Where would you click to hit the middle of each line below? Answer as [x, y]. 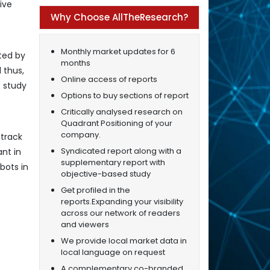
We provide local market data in [124, 240]
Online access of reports [109, 79]
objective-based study [105, 174]
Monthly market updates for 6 [118, 51]
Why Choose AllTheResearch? [119, 17]
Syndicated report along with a [121, 151]
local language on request [113, 252]
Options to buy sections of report [124, 95]
